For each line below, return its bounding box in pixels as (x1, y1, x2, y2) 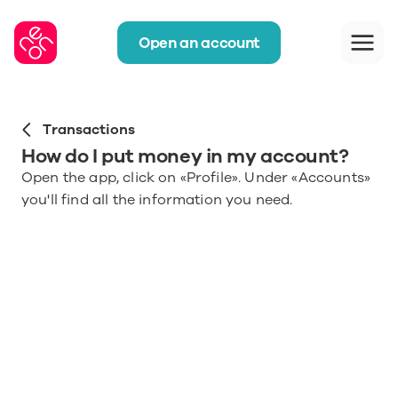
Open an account (139, 32, 259, 53)
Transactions (43, 119, 135, 139)
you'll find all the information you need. (21, 190, 293, 210)
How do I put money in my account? (21, 143, 349, 170)
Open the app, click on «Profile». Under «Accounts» (21, 168, 371, 187)
